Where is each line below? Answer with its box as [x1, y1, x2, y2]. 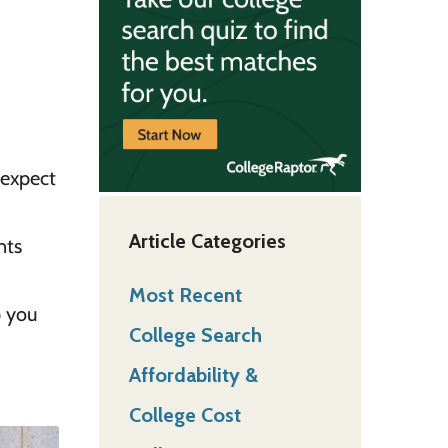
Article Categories [128, 228, 286, 253]
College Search [128, 322, 262, 347]
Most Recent [128, 282, 242, 307]
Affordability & [128, 362, 258, 387]
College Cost [128, 402, 241, 427]
